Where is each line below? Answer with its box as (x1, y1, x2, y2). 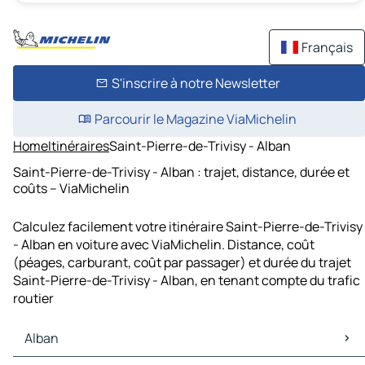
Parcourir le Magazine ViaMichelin (95, 110, 297, 128)
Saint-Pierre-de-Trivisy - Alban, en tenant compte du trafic (13, 271, 360, 290)
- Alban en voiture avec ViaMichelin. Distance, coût (13, 235, 314, 254)
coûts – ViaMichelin (13, 178, 130, 197)
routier (13, 289, 54, 308)
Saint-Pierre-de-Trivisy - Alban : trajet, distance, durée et (13, 162, 350, 181)
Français (301, 38, 353, 56)
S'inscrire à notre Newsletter (111, 74, 280, 92)
